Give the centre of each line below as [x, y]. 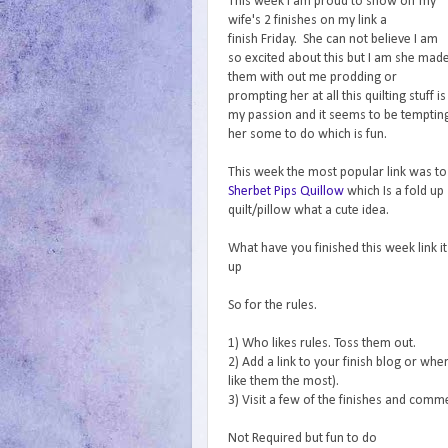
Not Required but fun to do [302, 439]
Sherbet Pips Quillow [286, 192]
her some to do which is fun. [307, 135]
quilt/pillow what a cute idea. [308, 211]
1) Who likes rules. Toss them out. [322, 344]
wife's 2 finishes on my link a [307, 21]
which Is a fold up [394, 192]
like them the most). [283, 382]
